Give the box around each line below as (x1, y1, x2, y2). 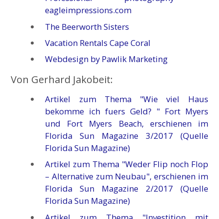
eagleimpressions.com (45, 4, 132, 16)
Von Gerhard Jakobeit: (11, 73, 113, 87)
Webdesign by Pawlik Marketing (45, 53, 168, 65)
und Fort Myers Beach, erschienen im (45, 118, 208, 130)
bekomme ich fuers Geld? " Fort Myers (45, 106, 208, 117)
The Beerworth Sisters (45, 21, 130, 32)
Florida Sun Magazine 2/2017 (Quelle (45, 183, 208, 195)
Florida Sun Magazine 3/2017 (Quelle (45, 130, 208, 142)
